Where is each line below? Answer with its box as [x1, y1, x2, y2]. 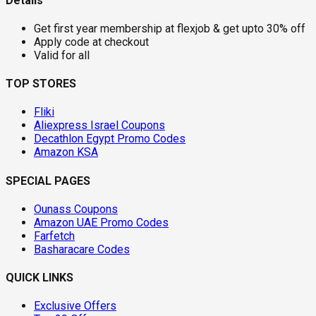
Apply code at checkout [34, 35, 149, 49]
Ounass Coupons [34, 202, 118, 216]
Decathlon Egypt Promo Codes [34, 132, 186, 146]
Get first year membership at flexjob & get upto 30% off [34, 21, 305, 35]
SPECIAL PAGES [6, 174, 90, 188]
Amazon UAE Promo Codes [34, 215, 169, 229]
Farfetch [34, 229, 75, 243]
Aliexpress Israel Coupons [34, 119, 165, 133]
